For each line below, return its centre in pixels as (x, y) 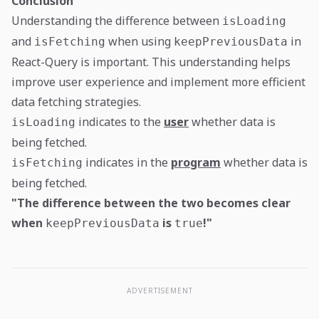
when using (140, 41)
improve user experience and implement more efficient (158, 82)
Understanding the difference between (117, 21)
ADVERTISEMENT (159, 291)
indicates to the (120, 122)
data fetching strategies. (76, 102)
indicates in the (127, 162)
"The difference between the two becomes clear (151, 203)
